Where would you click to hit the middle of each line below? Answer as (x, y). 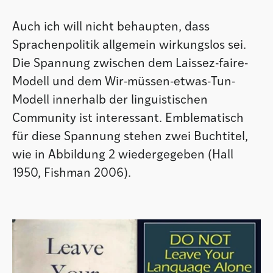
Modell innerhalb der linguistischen (110, 100)
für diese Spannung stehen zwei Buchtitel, (130, 137)
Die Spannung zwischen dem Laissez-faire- (130, 64)
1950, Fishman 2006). (72, 173)
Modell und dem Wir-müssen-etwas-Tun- (124, 82)
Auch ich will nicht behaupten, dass (111, 27)
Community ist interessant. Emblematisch (128, 119)
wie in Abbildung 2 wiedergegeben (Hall (123, 155)
